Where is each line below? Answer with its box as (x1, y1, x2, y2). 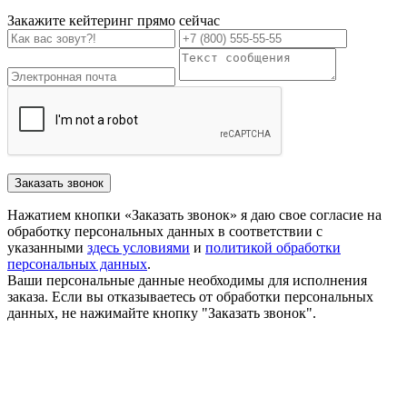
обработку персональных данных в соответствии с (7, 223, 323, 239)
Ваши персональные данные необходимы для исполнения (7, 272, 367, 288)
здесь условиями (87, 239, 190, 255)
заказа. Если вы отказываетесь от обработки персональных (7, 288, 373, 304)
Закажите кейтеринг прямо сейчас (7, 12, 220, 28)
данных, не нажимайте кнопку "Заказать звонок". (7, 304, 316, 321)
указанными (7, 239, 87, 255)
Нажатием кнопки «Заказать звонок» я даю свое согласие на (7, 206, 382, 223)
